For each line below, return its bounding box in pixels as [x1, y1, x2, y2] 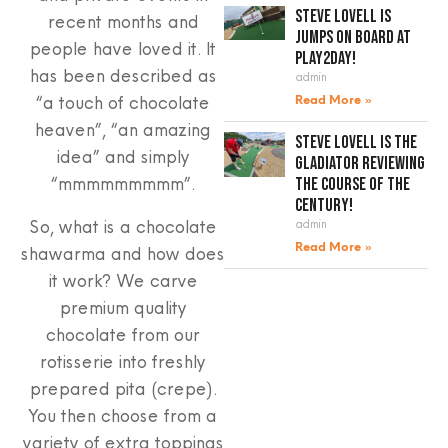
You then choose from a [28, 403, 216, 427]
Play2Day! [295, 47, 357, 69]
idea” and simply [55, 144, 189, 168]
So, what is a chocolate [28, 214, 216, 238]
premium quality [58, 295, 186, 319]
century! [295, 194, 354, 216]
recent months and [46, 9, 198, 33]
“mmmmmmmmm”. [50, 171, 194, 195]
